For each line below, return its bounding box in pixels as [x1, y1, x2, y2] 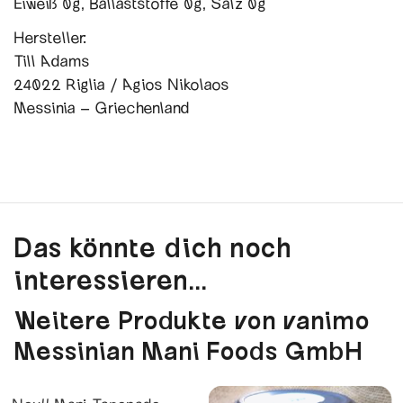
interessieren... [13, 263, 207, 295]
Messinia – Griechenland [13, 97, 189, 117]
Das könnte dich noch [13, 230, 291, 263]
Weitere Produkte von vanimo [13, 304, 370, 335]
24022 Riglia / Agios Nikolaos [13, 74, 229, 94]
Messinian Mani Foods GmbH [13, 335, 363, 365]
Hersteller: [13, 27, 91, 47]
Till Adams [13, 50, 94, 70]
